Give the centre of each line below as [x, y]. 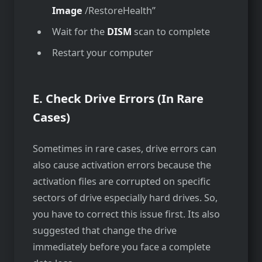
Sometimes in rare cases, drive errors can [125, 148]
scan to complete [172, 31]
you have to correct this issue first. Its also [126, 214]
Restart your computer [102, 52]
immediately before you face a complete [122, 247]
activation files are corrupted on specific [122, 181]
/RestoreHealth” [119, 10]
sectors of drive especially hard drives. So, [125, 197]
